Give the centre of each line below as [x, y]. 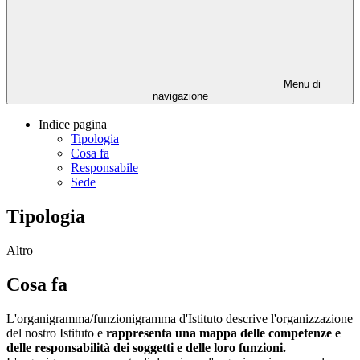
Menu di [301, 84]
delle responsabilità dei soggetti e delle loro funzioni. [146, 347]
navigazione [180, 96]
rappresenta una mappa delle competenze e [223, 333]
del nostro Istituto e [56, 333]
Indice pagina [73, 125]
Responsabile [104, 168]
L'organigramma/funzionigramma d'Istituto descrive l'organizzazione [180, 318]
